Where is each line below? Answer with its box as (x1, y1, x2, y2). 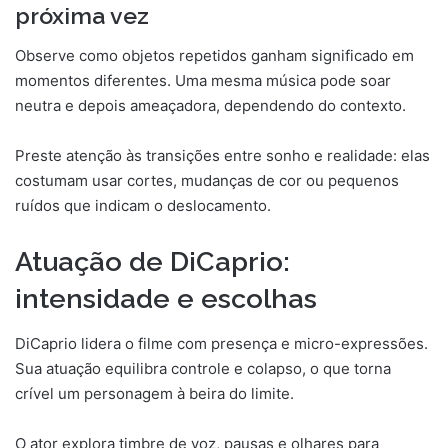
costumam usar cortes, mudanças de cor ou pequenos (15, 171, 399, 191)
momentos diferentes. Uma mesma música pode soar (15, 71, 391, 91)
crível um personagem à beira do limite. (15, 383, 294, 403)
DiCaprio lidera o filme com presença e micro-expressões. (15, 333, 428, 353)
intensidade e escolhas (15, 283, 317, 315)
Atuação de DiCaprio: (15, 246, 290, 278)
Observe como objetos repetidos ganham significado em (15, 46, 414, 66)
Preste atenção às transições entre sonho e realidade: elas (15, 146, 430, 166)
